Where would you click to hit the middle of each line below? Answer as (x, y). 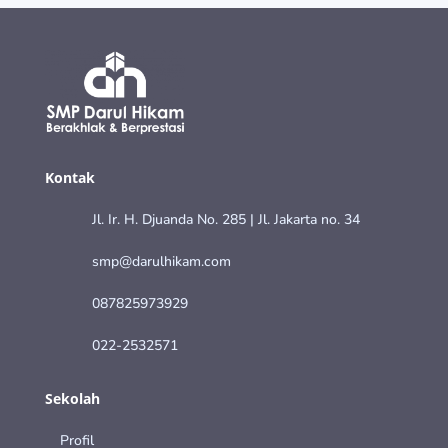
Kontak (69, 177)
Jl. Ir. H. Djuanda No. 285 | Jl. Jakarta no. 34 (225, 219)
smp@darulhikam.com (161, 261)
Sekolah (72, 398)
